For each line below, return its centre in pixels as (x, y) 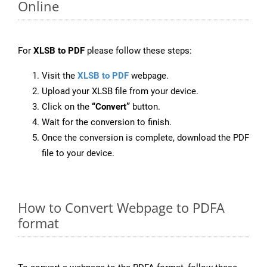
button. (145, 107)
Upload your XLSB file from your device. (120, 91)
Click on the (67, 107)
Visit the (60, 76)
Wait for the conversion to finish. (107, 122)
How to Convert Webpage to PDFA (121, 208)
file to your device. (78, 153)
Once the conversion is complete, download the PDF (145, 138)
